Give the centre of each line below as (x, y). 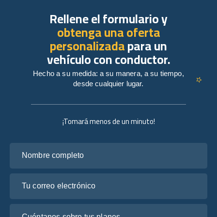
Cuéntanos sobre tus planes (57, 208)
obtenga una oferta (108, 32)
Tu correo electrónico (45, 177)
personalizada (87, 46)
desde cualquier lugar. (108, 83)
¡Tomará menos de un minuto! (108, 121)
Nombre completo (40, 147)
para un (146, 46)
